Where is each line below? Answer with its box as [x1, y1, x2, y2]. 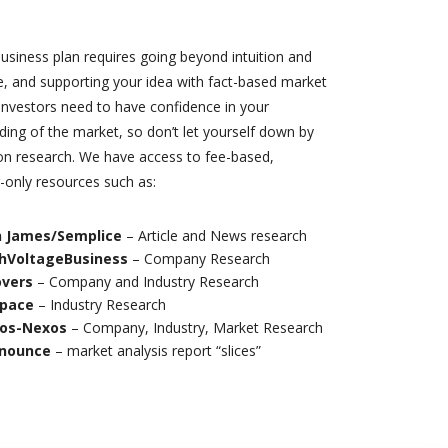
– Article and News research [121, 226, 307, 245]
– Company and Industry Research [32, 272, 259, 291]
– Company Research [127, 249, 270, 268]
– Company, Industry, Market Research [66, 318, 323, 337]
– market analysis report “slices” [50, 341, 261, 360]
